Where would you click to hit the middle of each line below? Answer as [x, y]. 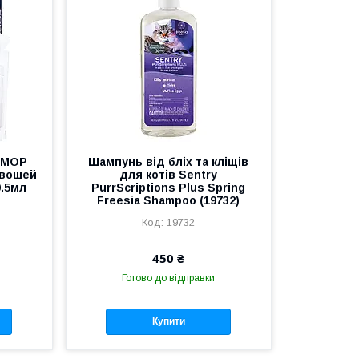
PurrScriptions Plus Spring [169, 188]
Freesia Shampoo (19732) [169, 200]
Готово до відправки [169, 278]
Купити [168, 322]
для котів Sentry [169, 175]
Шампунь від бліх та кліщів [169, 162]
